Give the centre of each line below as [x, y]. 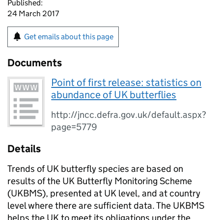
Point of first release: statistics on [126, 82]
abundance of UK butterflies [114, 95]
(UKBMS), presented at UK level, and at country [104, 193]
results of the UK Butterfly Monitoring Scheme [100, 181]
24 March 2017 [33, 14]
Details [24, 149]
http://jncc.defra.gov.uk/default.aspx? [129, 115]
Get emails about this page [69, 37]
